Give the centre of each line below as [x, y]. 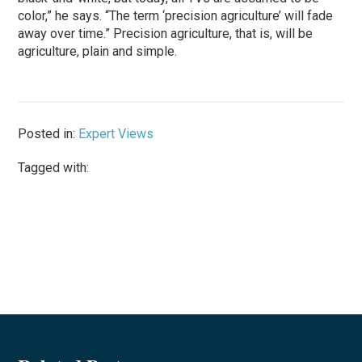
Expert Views [116, 133]
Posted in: [48, 133]
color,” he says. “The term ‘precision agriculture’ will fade [176, 15]
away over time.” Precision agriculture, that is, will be [166, 33]
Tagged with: [54, 167]
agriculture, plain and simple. [98, 51]
